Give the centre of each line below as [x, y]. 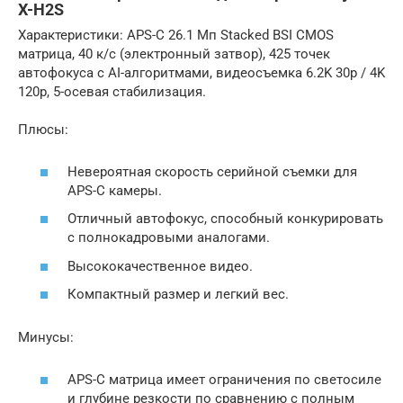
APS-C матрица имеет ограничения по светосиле [224, 379]
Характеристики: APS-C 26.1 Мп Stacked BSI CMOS [176, 35]
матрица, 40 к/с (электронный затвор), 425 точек [174, 54]
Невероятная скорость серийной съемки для [212, 171]
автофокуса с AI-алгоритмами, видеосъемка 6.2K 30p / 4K [201, 73]
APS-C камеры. [115, 190]
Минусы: [46, 337]
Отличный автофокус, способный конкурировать [225, 219]
